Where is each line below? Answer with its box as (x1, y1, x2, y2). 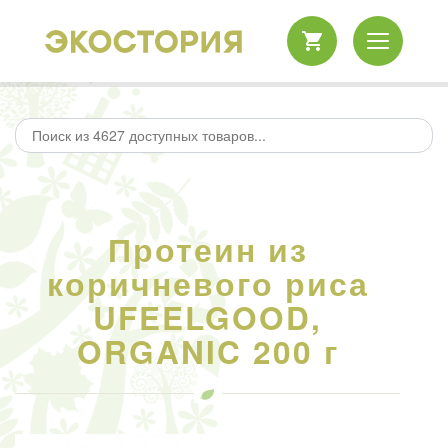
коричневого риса (46, 261, 369, 306)
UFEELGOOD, (93, 295, 322, 340)
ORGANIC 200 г (76, 329, 339, 374)
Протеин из (107, 227, 308, 272)
